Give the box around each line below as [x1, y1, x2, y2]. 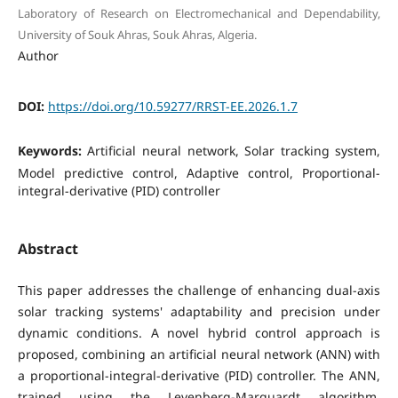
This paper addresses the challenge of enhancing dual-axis [17, 282, 381, 298]
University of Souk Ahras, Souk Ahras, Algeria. [17, 26, 257, 43]
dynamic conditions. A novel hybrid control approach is [17, 324, 381, 341]
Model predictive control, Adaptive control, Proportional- [17, 163, 381, 181]
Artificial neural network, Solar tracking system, [87, 141, 381, 159]
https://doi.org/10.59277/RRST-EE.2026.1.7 [47, 97, 298, 115]
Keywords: [17, 141, 88, 159]
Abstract [17, 238, 78, 259]
